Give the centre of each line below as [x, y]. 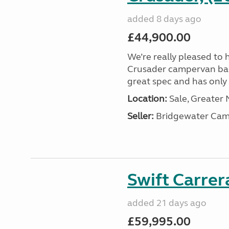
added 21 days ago [167, 203]
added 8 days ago [164, 19]
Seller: [140, 116]
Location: [147, 99]
